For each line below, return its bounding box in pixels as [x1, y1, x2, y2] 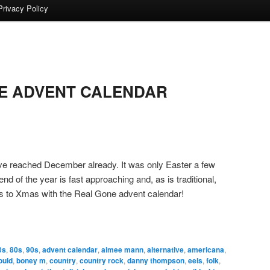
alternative [147, 244, 184, 256]
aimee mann [101, 244, 143, 256]
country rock [80, 255, 124, 266]
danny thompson [127, 255, 184, 266]
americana [187, 244, 224, 256]
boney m [16, 255, 46, 266]
